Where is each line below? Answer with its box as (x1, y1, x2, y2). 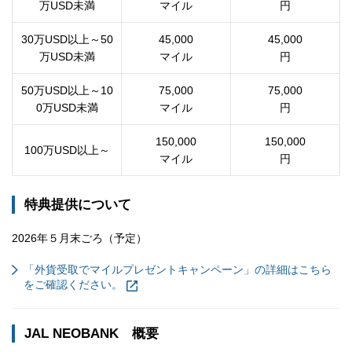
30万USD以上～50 (20, 32, 113, 46)
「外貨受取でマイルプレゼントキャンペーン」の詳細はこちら (24, 262, 332, 276)
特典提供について (24, 196, 131, 212)
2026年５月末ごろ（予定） (12, 231, 147, 244)
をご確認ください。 (24, 277, 123, 291)
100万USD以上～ (24, 143, 110, 156)
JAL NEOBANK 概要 (24, 325, 159, 341)
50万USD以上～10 (20, 83, 113, 97)
